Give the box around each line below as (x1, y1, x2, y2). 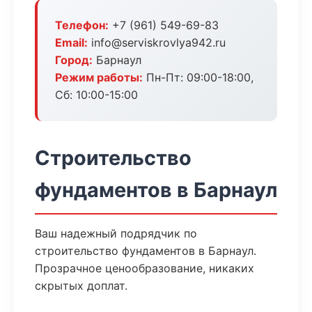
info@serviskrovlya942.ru (88, 36, 226, 49)
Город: (55, 53, 93, 67)
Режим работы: (55, 70, 143, 84)
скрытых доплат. (35, 279, 127, 292)
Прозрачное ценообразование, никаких (35, 261, 254, 275)
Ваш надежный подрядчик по (35, 226, 197, 240)
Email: (55, 36, 88, 49)
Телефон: (55, 18, 109, 32)
